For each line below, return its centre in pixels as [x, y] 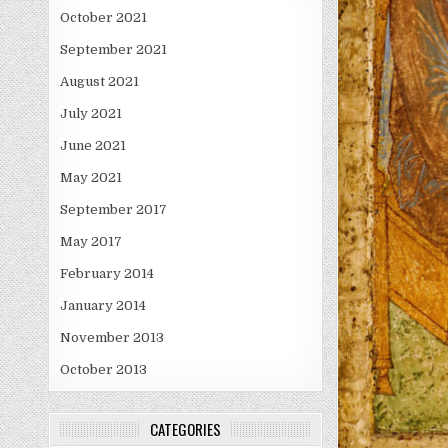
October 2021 [104, 17]
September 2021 [114, 49]
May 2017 [91, 241]
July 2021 [91, 113]
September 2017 [114, 209]
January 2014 [103, 305]
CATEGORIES [186, 429]
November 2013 [112, 337]
